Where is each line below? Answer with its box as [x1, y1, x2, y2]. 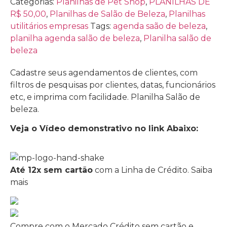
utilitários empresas [10, 21, 88, 31]
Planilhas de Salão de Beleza [50, 9, 165, 19]
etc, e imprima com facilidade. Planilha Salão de [10, 92, 200, 102]
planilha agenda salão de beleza [10, 33, 140, 43]
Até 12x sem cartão [10, 165, 93, 175]
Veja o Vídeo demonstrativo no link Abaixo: [10, 124, 198, 134]
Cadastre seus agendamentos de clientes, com [10, 67, 198, 78]
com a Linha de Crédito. [93, 165, 189, 175]
